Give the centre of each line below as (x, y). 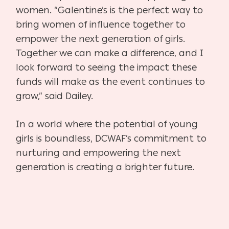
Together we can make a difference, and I (110, 53)
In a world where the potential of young (107, 124)
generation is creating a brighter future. (105, 167)
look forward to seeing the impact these (107, 67)
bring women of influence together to (101, 24)
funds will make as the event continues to (111, 82)
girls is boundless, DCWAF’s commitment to (111, 138)
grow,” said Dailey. (56, 96)
